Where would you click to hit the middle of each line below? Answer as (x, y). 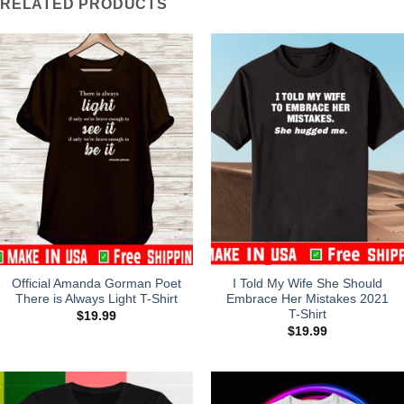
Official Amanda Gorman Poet (96, 284)
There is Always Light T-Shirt (96, 299)
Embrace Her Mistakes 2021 (308, 299)
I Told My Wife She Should (308, 284)
